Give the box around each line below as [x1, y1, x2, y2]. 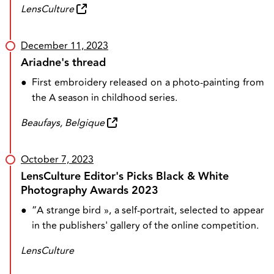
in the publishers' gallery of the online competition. [32, 218, 259, 233]
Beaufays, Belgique [21, 116, 105, 130]
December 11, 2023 [21, 39, 108, 53]
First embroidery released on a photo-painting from [32, 75, 264, 90]
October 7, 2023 [21, 152, 94, 167]
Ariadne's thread [21, 54, 106, 72]
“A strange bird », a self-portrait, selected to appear [32, 203, 264, 218]
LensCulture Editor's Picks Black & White [21, 168, 229, 185]
